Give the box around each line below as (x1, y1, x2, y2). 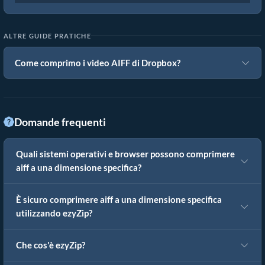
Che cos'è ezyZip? (16, 240, 85, 251)
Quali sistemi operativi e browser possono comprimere (16, 149, 235, 160)
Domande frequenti (14, 115, 106, 129)
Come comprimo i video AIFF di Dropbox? (15, 57, 180, 69)
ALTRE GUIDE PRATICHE (4, 32, 91, 40)
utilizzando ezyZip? (16, 208, 92, 219)
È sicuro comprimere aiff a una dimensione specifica (16, 195, 222, 205)
